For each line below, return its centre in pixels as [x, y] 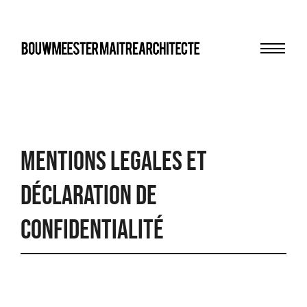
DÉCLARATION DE [89, 195]
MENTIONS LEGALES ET [114, 161]
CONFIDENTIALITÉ [92, 229]
